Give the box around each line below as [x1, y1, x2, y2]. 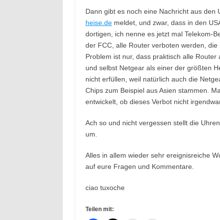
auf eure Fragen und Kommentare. [85, 163, 194, 170]
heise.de [85, 19, 112, 27]
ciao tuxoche [85, 184, 125, 192]
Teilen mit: [85, 206, 114, 213]
